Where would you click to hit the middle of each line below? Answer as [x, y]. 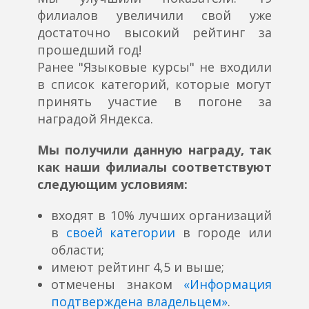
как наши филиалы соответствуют [154, 167]
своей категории [121, 233]
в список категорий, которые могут [154, 84]
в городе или [224, 233]
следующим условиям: [112, 185]
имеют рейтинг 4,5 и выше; [138, 267]
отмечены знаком [117, 285]
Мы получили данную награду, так [154, 150]
